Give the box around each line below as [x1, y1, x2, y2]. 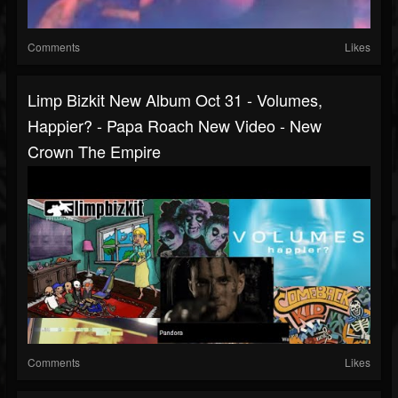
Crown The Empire [28, 139, 161, 163]
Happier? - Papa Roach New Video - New [28, 114, 322, 138]
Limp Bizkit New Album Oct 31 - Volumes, [28, 88, 322, 112]
